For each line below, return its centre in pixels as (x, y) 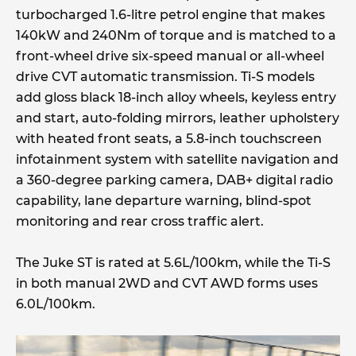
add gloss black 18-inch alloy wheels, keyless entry (176, 97)
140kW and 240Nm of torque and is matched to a (176, 35)
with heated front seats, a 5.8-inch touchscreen (169, 138)
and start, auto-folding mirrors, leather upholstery (178, 118)
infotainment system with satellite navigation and (177, 159)
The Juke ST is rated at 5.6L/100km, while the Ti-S (173, 262)
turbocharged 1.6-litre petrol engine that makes (170, 14)
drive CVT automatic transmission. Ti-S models (165, 76)
